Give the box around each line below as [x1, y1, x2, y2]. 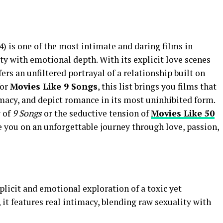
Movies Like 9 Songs [10, 81, 98, 92]
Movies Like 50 [151, 108, 215, 119]
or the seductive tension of [42, 108, 151, 119]
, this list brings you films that [98, 81, 217, 92]
